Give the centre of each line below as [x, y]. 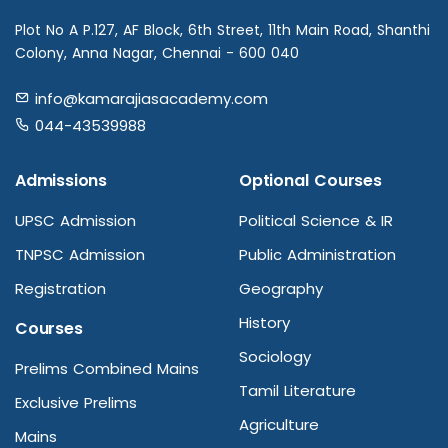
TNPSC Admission [80, 255]
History [264, 323]
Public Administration [317, 255]
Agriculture [279, 425]
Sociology [275, 357]
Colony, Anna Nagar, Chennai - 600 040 [157, 53]
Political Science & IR [316, 221]
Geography [281, 289]
